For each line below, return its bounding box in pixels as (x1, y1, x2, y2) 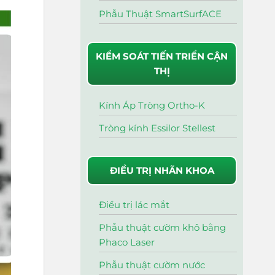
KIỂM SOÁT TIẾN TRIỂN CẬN (96, 50, 228, 62)
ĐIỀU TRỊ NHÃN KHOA (109, 164, 214, 176)
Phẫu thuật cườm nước (99, 259, 205, 271)
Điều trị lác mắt (99, 198, 169, 211)
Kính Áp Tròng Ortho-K (99, 99, 205, 111)
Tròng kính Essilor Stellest (99, 122, 215, 134)
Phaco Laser (99, 236, 155, 249)
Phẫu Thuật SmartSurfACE (99, 7, 222, 20)
